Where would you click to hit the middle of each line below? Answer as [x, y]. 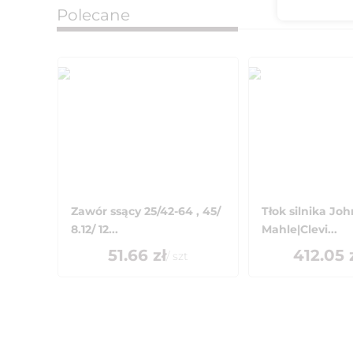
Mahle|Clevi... [299, 229]
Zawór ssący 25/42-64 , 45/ [146, 211]
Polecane [93, 15]
